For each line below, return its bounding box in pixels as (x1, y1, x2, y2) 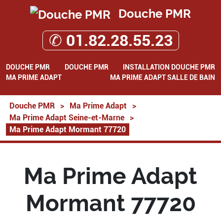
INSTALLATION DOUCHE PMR (123, 63, 215, 71)
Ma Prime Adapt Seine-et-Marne (9, 112, 124, 122)
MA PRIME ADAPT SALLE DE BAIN (110, 73, 215, 81)
